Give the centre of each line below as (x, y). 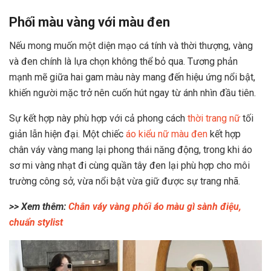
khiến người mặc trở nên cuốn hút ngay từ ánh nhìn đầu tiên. (132, 93)
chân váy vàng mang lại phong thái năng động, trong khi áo (131, 150)
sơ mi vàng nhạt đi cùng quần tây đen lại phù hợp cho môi (129, 165)
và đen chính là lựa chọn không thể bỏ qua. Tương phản (123, 61)
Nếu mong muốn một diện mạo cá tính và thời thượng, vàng (131, 46)
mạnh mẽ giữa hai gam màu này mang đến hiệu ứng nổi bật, (132, 77)
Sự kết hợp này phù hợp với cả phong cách (98, 118)
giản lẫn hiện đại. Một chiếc (67, 134)
